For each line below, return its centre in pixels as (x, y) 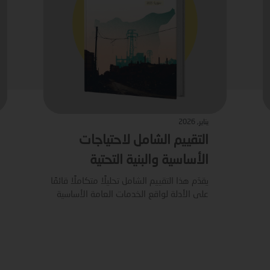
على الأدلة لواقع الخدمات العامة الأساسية (132, 195)
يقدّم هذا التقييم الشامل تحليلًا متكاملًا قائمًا (129, 182)
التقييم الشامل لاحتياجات (143, 140)
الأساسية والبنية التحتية (149, 160)
